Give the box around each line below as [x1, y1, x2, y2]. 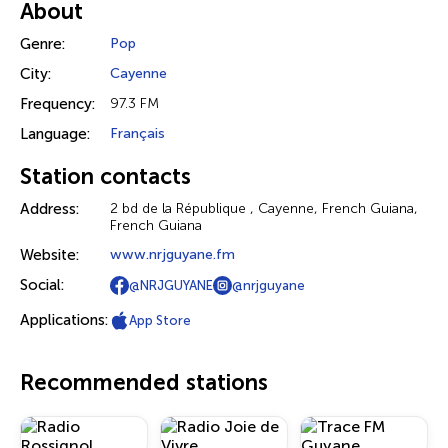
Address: [20, 200, 79, 218]
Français [110, 125, 165, 142]
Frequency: [20, 95, 95, 113]
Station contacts [20, 163, 191, 190]
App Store [129, 313, 191, 328]
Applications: [20, 311, 108, 329]
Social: [20, 276, 64, 294]
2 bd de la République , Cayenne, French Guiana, [110, 200, 418, 217]
